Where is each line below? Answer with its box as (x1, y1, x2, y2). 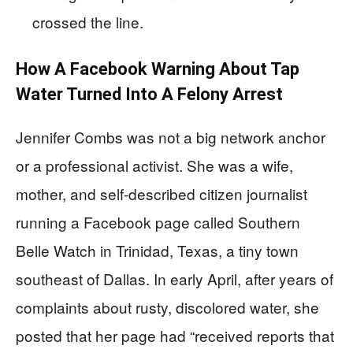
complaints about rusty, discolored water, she (16, 296, 319, 318)
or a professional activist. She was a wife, (16, 154, 293, 176)
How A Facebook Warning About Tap (16, 59, 299, 80)
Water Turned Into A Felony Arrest (16, 84, 283, 105)
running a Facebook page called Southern (16, 211, 300, 233)
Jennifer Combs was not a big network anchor (16, 126, 325, 148)
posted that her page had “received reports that (16, 325, 334, 347)
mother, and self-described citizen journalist (16, 183, 307, 205)
